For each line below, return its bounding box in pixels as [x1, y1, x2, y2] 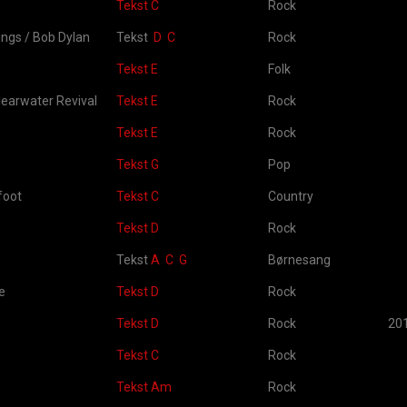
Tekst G [116, 157, 159, 172]
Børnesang [268, 253, 331, 267]
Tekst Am [116, 380, 172, 394]
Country [268, 189, 313, 203]
